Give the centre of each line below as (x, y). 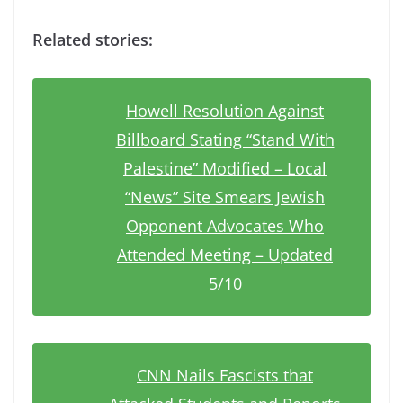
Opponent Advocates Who (225, 226)
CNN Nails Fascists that (225, 376)
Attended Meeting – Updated (225, 255)
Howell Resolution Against (225, 111)
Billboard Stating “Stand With (225, 140)
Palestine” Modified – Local (225, 169)
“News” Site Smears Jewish (225, 197)
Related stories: (93, 40)
